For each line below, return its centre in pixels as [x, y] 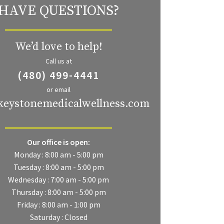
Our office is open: [58, 142]
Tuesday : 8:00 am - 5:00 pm [58, 167]
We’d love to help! [58, 47]
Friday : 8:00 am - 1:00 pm [58, 205]
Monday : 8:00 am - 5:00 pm [58, 155]
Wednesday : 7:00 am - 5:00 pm [58, 180]
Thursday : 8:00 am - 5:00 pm [58, 192]
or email [58, 90]
